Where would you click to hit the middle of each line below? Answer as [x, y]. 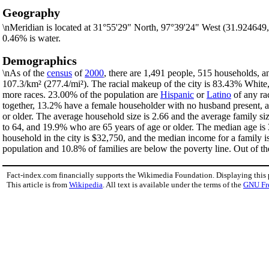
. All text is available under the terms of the [173, 184]
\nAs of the [25, 73]
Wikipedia [86, 184]
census [59, 73]
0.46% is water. [32, 38]
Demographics [40, 60]
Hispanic [177, 94]
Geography [31, 12]
